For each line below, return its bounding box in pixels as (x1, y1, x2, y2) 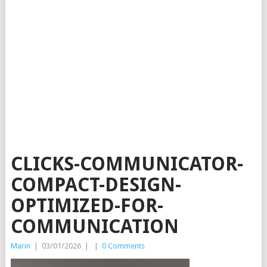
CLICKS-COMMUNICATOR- (10, 153, 243, 176)
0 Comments (101, 241, 145, 251)
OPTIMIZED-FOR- (10, 194, 163, 218)
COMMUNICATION (10, 215, 179, 238)
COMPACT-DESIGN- (10, 173, 181, 197)
